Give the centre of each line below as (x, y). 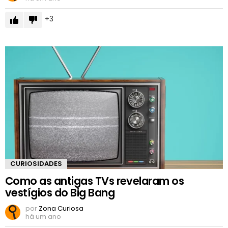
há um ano (43, 217)
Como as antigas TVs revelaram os (95, 181)
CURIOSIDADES (36, 164)
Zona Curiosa (61, 209)
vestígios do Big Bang (60, 193)
